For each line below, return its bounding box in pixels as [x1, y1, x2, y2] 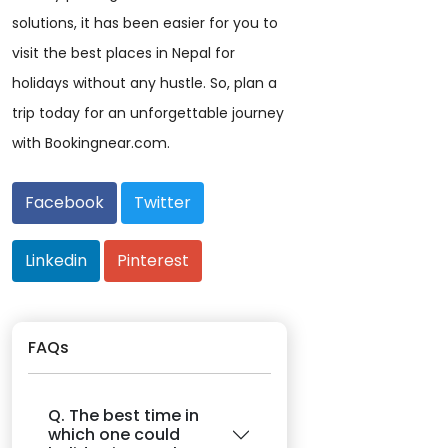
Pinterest [117, 249, 189, 273]
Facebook [25, 191, 104, 215]
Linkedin [25, 249, 87, 273]
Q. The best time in [48, 404, 199, 428]
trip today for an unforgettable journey [12, 103, 284, 124]
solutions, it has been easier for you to [12, 13, 278, 34]
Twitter [134, 191, 191, 215]
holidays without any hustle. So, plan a [12, 73, 277, 94]
